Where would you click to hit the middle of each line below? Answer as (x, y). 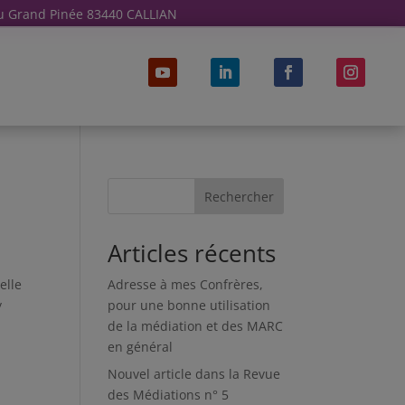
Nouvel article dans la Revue (194, 374)
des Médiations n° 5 (169, 395)
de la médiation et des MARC (196, 326)
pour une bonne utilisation (189, 305)
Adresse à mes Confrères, (186, 284)
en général (141, 347)
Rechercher (239, 196)
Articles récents (192, 253)
